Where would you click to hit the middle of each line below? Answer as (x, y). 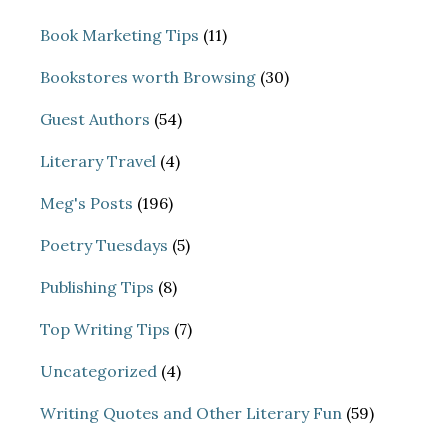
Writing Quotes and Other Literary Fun (191, 413)
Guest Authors (95, 119)
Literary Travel (98, 161)
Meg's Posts (86, 203)
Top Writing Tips (105, 329)
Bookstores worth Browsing (148, 77)
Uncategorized (98, 371)
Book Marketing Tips (119, 35)
